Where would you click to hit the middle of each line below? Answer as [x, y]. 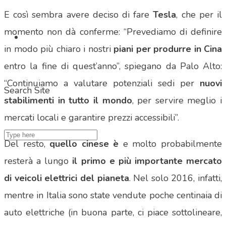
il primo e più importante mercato [147, 161]
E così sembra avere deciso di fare [79, 15]
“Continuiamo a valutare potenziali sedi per [102, 83]
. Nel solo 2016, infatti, [175, 178]
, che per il [199, 15]
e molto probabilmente [171, 144]
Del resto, [27, 144]
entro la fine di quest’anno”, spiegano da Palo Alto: [113, 66]
